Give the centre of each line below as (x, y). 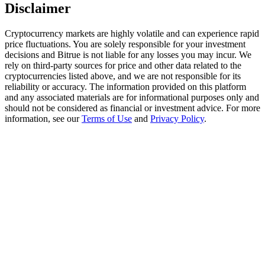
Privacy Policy (177, 118)
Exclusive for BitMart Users (81, 55)
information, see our (43, 118)
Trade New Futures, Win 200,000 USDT (105, 217)
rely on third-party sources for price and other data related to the (123, 65)
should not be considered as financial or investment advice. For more (132, 108)
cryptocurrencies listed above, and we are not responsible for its (123, 76)
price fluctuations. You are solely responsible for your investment (125, 44)
